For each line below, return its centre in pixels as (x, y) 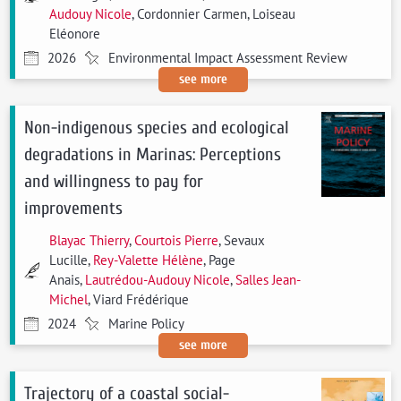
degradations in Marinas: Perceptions (153, 154)
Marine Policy (147, 324)
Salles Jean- (269, 280)
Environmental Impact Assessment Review (228, 58)
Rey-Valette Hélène (149, 260)
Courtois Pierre (177, 240)
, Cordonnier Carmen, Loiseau (214, 14)
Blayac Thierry (90, 240)
